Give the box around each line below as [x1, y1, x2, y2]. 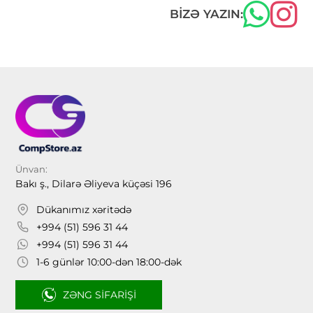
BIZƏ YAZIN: [169, 7, 243, 22]
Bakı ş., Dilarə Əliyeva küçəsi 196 [15, 177, 173, 190]
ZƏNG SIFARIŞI [62, 288, 136, 301]
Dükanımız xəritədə [36, 203, 132, 216]
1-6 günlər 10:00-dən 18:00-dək [36, 255, 182, 268]
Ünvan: [15, 163, 48, 175]
